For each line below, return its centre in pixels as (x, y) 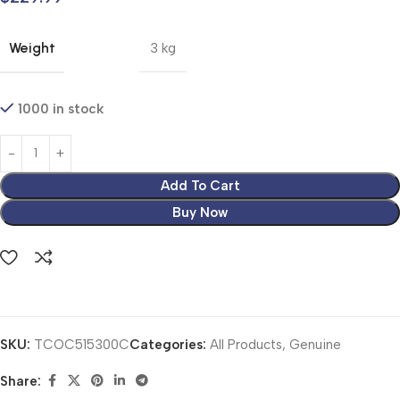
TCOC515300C (82, 344)
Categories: (168, 344)
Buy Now (200, 212)
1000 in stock (60, 108)
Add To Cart (200, 185)
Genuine (315, 344)
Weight (32, 47)
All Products (246, 344)
